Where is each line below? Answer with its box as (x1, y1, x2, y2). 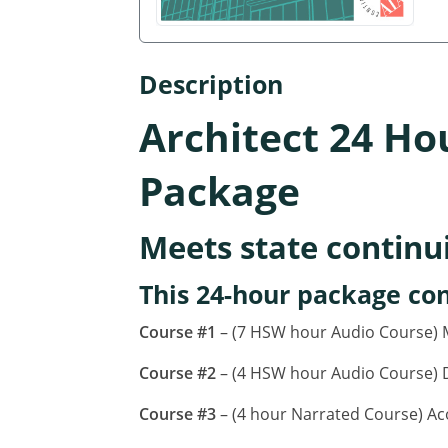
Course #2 (139, 361, 216, 384)
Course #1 (139, 320, 216, 343)
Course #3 (139, 402, 216, 425)
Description (139, 66, 283, 101)
